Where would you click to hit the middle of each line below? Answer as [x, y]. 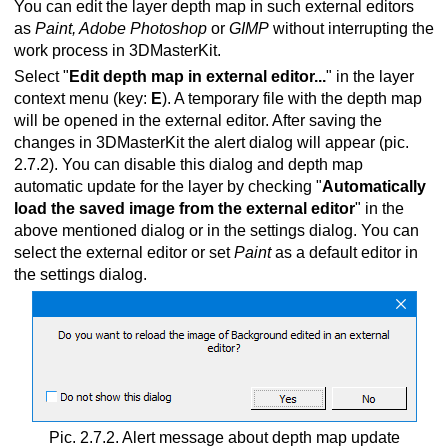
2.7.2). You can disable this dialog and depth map [188, 165]
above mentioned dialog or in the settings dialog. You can [216, 231]
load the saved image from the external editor [184, 209]
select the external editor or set [124, 253]
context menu [61, 99]
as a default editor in [344, 253]
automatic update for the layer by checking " [168, 187]
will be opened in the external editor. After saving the [198, 121]
